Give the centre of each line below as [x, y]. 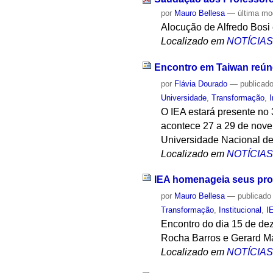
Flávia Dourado [201, 83]
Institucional [240, 210]
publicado [255, 196]
